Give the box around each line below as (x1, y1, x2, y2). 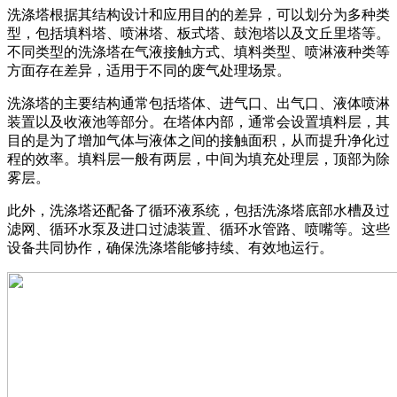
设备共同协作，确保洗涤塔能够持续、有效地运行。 (7, 239, 333, 255)
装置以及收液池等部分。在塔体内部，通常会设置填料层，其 (7, 113, 390, 129)
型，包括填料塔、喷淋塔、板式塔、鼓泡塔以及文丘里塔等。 (7, 25, 390, 41)
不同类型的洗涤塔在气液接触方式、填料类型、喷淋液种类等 (7, 43, 390, 59)
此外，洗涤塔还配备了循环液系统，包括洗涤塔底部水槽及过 (7, 202, 390, 218)
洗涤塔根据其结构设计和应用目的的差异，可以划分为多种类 (7, 6, 390, 22)
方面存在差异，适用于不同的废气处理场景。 (7, 62, 291, 78)
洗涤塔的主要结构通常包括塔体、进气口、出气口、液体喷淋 (7, 95, 390, 111)
